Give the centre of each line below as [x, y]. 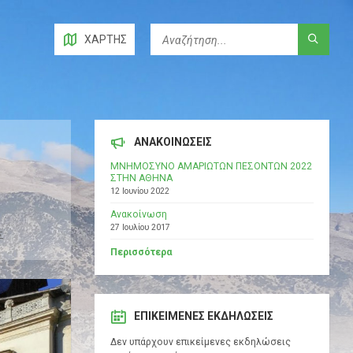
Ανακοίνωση [138, 215]
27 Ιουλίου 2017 [140, 228]
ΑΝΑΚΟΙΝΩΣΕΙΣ [173, 142]
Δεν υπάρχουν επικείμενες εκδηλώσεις [200, 342]
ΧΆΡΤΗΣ [106, 39]
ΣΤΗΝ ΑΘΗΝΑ [141, 178]
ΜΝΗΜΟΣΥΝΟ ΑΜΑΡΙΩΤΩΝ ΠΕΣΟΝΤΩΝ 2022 [211, 167]
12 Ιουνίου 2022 [139, 191]
